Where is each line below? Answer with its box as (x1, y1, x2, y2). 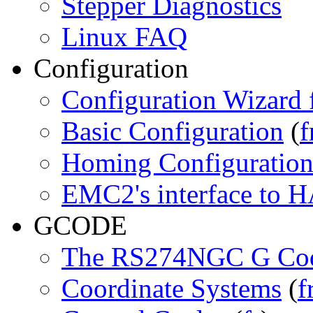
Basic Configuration (61, 116, 284, 146)
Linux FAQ (61, 22, 187, 52)
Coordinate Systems (61, 273, 282, 303)
